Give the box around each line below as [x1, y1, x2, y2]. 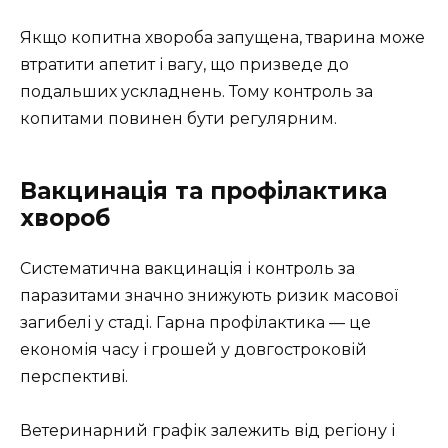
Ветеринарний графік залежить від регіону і [20, 420, 395, 440]
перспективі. [20, 366, 128, 386]
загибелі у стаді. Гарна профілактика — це [20, 312, 371, 332]
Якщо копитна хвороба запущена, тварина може [20, 27, 425, 47]
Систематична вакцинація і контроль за [20, 258, 355, 278]
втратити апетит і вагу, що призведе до [20, 54, 349, 74]
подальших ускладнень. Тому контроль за [20, 81, 373, 101]
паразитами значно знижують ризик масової [20, 285, 398, 305]
